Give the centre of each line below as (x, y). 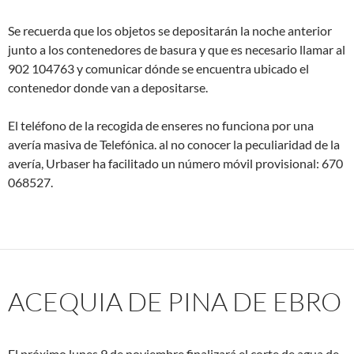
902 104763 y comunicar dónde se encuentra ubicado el (158, 68)
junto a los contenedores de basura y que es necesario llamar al (177, 49)
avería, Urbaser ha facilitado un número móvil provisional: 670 (175, 163)
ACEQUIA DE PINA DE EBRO (175, 301)
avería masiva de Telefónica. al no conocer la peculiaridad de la (174, 144)
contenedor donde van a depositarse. (108, 87)
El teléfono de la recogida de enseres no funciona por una (161, 125)
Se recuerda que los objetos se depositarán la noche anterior (170, 30)
